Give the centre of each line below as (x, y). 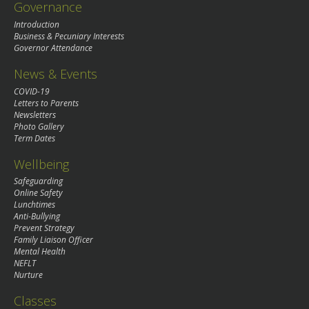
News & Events (56, 73)
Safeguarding (38, 181)
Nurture (28, 275)
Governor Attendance (53, 48)
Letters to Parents (46, 103)
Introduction (37, 24)
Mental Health (40, 252)
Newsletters (35, 114)
